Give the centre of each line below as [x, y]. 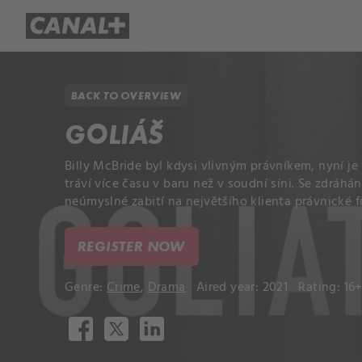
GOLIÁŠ [114, 135]
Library [181, 25]
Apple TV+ [249, 25]
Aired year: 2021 [246, 288]
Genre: [86, 288]
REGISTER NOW [132, 246]
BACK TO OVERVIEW [126, 95]
